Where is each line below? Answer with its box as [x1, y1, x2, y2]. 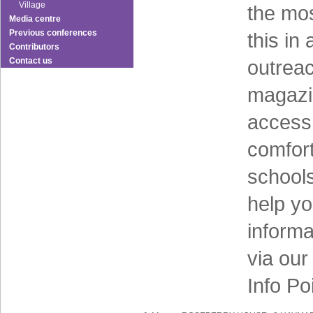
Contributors [9, 42, 59, 52]
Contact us [9, 56, 52, 66]
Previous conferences [9, 28, 97, 38]
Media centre [9, 14, 61, 24]
